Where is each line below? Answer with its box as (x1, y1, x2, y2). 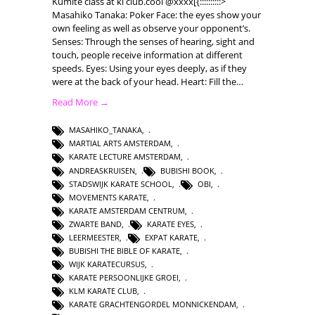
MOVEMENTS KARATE (69, 191, 147, 202)
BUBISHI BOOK (160, 165, 214, 176)
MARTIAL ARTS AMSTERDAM (69, 138, 171, 149)
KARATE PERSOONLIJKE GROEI (69, 272, 179, 283)
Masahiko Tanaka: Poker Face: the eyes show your (52, 8, 261, 22)
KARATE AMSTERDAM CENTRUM (69, 205, 185, 216)
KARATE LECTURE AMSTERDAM (69, 151, 181, 162)
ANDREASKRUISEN (69, 165, 135, 176)
